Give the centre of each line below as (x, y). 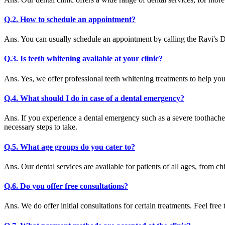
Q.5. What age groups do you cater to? (70, 147)
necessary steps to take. (41, 127)
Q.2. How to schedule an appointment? (70, 19)
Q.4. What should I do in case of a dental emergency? (94, 98)
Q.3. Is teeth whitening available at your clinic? (83, 59)
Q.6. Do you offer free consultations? (66, 186)
